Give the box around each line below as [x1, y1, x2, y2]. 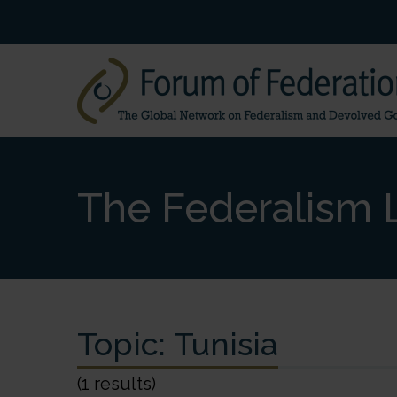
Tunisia [174, 325, 278, 362]
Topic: [77, 325, 174, 362]
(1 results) [77, 373, 156, 394]
